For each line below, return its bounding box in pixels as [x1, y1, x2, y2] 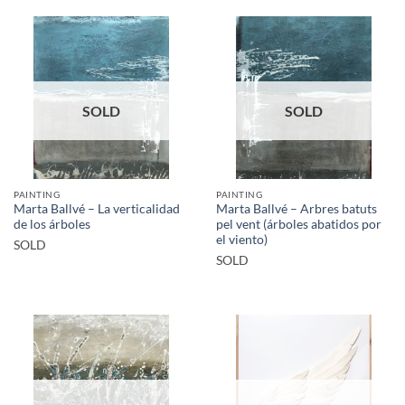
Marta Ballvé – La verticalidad [14, 202, 180, 217]
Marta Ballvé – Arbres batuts [216, 202, 377, 217]
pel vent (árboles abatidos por [216, 217, 381, 232]
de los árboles [14, 217, 90, 232]
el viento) [216, 232, 268, 248]
